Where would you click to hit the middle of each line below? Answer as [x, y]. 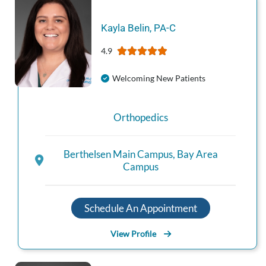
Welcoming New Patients [159, 78]
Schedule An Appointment [140, 208]
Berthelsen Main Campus [118, 154]
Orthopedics [140, 117]
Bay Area [197, 154]
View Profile [133, 233]
